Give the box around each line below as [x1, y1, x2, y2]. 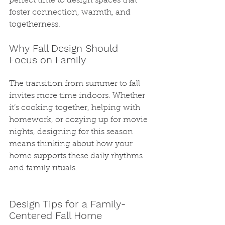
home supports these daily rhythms [9, 152, 145, 160]
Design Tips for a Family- [9, 198, 126, 210]
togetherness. [9, 21, 60, 29]
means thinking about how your [9, 140, 135, 148]
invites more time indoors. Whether [9, 92, 147, 100]
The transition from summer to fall [9, 80, 142, 88]
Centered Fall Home [9, 209, 102, 221]
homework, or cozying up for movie [9, 116, 150, 124]
